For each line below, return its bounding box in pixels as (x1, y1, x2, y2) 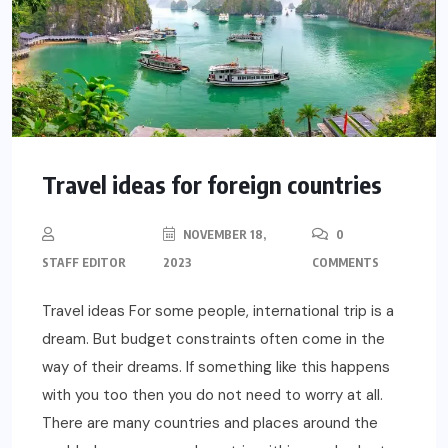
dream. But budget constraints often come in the (42, 328, 385, 349)
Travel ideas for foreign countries (42, 168, 382, 199)
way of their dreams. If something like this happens (42, 356, 390, 377)
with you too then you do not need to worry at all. (42, 384, 383, 405)
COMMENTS (312, 254, 380, 270)
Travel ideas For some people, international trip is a (42, 300, 394, 321)
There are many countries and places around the (42, 412, 378, 433)
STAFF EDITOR (42, 254, 126, 270)
